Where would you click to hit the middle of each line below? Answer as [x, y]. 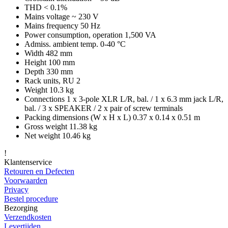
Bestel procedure [31, 198]
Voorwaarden [26, 180]
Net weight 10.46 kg [58, 135]
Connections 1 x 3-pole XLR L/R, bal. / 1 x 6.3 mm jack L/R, [124, 99]
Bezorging [21, 208]
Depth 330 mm [49, 71]
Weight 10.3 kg [49, 90]
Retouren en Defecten [39, 171]
